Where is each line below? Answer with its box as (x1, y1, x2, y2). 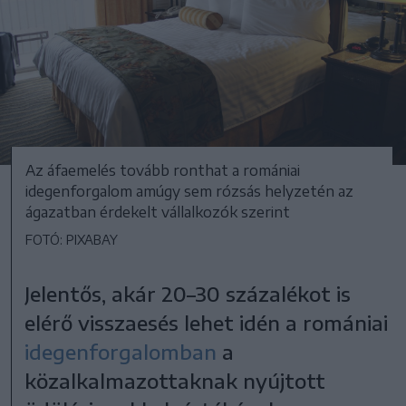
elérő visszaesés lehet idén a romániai (24, 309, 389, 335)
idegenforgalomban (24, 338, 217, 364)
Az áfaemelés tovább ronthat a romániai (25, 160, 300, 179)
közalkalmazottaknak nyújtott (24, 367, 326, 393)
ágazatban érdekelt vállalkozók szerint (25, 202, 290, 221)
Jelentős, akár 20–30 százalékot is (24, 280, 352, 306)
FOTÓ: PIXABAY (25, 231, 118, 247)
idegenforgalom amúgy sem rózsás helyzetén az (25, 181, 353, 200)
